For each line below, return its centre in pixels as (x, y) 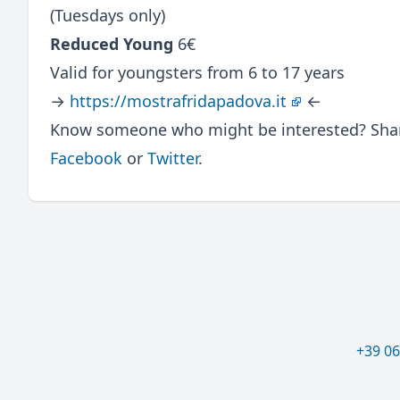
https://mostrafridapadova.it (178, 100)
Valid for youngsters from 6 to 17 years (197, 72)
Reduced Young (112, 43)
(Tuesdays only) (108, 15)
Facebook (86, 158)
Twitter (173, 158)
